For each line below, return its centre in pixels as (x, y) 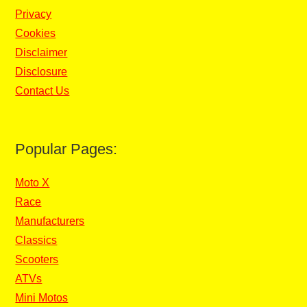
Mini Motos (42, 297)
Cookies (36, 33)
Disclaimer (41, 52)
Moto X (33, 182)
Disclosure (41, 71)
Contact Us (42, 90)
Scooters (37, 259)
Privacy (34, 14)
